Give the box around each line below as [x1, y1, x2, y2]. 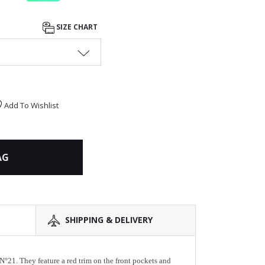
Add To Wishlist [4, 99, 59, 111]
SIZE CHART [56, 22, 98, 33]
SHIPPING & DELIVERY [65, 214, 153, 225]
